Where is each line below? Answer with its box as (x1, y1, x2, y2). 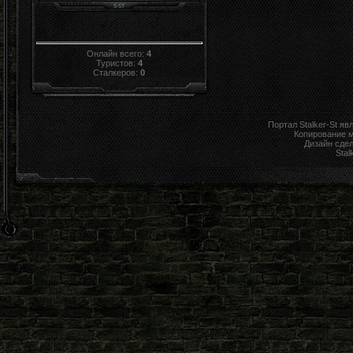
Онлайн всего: (87, 48, 147, 58)
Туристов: (96, 58, 138, 68)
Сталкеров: (93, 67, 141, 77)
